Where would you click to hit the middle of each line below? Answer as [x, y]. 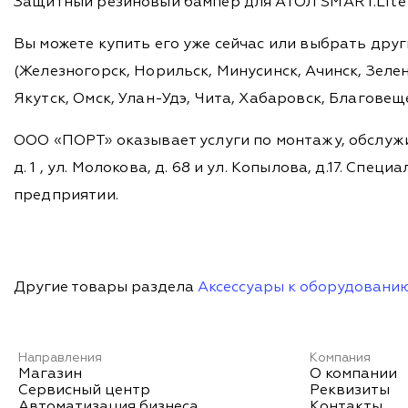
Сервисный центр [84, 391]
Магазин [50, 375]
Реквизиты [349, 391]
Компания [340, 358]
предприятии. [66, 196]
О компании [353, 375]
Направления [60, 358]
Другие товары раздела [106, 288]
